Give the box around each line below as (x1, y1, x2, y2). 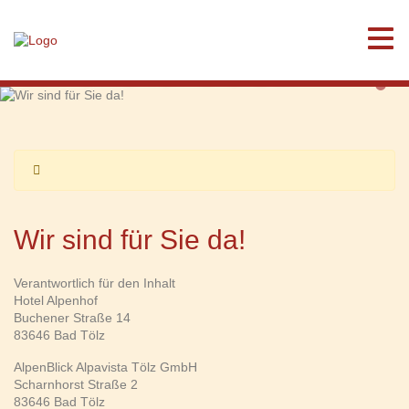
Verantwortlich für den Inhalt (14, 276, 175, 290)
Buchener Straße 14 (14, 310, 131, 325)
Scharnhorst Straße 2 (14, 377, 138, 392)
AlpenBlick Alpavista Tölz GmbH (14, 360, 197, 374)
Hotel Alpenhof (14, 293, 98, 308)
